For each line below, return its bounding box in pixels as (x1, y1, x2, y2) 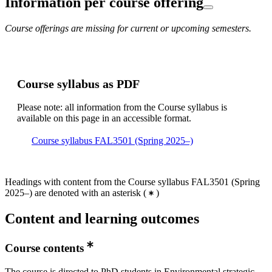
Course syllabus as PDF (17, 77, 140, 91)
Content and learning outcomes (5, 211, 199, 227)
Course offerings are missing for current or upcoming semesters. (5, 23, 251, 34)
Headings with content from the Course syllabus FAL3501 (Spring (5, 177, 260, 188)
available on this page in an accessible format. (17, 113, 191, 124)
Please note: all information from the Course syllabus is (17, 102, 227, 113)
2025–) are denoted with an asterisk (5, 188, 141, 199)
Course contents (5, 242, 84, 255)
